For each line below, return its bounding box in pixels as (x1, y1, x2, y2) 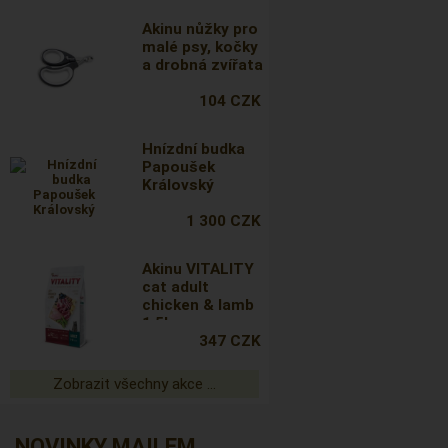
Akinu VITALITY (142, 260, 255, 278)
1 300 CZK (185, 212, 261, 230)
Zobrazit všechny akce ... (52, 375, 216, 393)
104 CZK (198, 92, 261, 110)
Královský (142, 176, 215, 194)
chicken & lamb (142, 296, 255, 314)
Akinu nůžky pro (142, 20, 259, 38)
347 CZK (198, 332, 261, 350)
